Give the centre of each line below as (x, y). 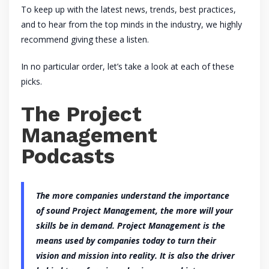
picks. (32, 82)
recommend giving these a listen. (85, 40)
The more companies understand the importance (133, 196)
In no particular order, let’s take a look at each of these (128, 67)
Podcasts (68, 156)
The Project (81, 114)
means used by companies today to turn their (126, 241)
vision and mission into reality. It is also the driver (135, 256)
